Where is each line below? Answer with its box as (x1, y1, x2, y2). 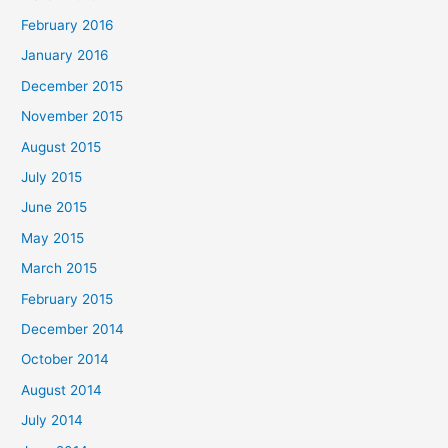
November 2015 (21, 108, 124, 125)
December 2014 (21, 321, 125, 337)
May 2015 (21, 229, 85, 246)
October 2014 (21, 351, 110, 368)
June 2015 (21, 199, 88, 216)
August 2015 (21, 138, 102, 155)
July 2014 (21, 412, 84, 429)
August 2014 (21, 381, 103, 398)
